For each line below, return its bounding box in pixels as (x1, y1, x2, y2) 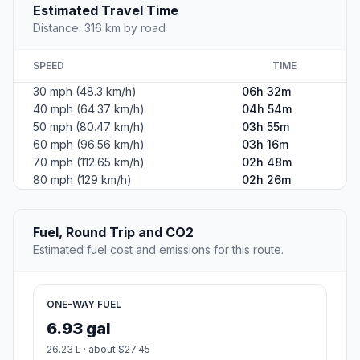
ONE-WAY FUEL (47, 298, 121, 311)
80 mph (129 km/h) (33, 173, 132, 187)
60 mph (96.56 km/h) (33, 137, 145, 152)
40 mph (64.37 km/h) (33, 102, 145, 117)
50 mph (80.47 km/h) (33, 120, 145, 134)
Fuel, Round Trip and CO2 (33, 224, 194, 241)
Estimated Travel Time (33, 2, 178, 19)
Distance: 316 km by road (33, 21, 166, 35)
